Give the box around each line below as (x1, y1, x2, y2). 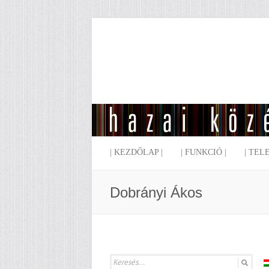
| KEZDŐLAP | (110, 148, 163, 157)
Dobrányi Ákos (110, 184, 202, 201)
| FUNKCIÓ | (181, 148, 226, 157)
